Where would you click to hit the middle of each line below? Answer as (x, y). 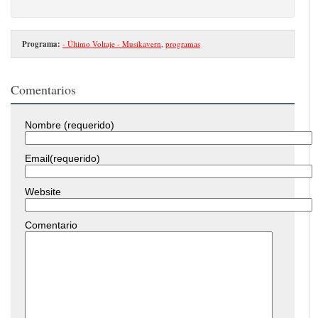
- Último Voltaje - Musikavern (112, 43)
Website (43, 191)
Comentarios (43, 89)
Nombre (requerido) (70, 125)
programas (183, 43)
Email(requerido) (62, 158)
